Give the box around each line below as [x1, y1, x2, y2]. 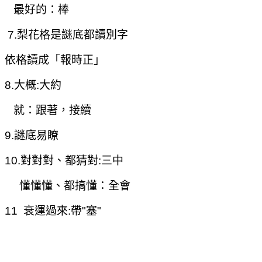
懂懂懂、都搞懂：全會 [5, 179, 130, 192]
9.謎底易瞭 [5, 129, 58, 142]
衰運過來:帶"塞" [23, 204, 101, 217]
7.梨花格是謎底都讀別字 [5, 28, 128, 41]
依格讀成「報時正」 [5, 53, 105, 66]
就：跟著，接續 [5, 104, 91, 116]
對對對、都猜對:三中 [20, 154, 123, 167]
